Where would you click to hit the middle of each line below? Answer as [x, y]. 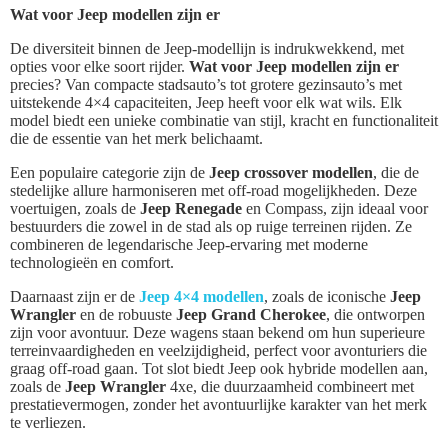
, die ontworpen [375, 315]
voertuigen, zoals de [75, 209]
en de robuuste [126, 315]
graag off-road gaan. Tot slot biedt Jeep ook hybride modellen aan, [219, 369]
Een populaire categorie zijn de [109, 173]
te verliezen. [48, 423]
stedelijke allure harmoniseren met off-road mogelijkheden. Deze [213, 191]
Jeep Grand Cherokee [251, 315]
